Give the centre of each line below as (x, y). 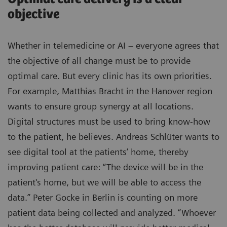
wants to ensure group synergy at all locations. (101, 106)
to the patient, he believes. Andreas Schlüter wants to (113, 136)
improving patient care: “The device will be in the (105, 167)
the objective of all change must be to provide (99, 60)
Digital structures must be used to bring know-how (109, 121)
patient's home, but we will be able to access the (104, 182)
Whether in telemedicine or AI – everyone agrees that (113, 45)
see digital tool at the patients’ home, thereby (98, 152)
